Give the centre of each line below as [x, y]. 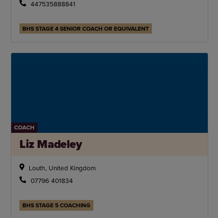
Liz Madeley [51, 144]
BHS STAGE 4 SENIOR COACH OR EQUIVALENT [86, 28]
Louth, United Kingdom [62, 168]
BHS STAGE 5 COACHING [57, 205]
